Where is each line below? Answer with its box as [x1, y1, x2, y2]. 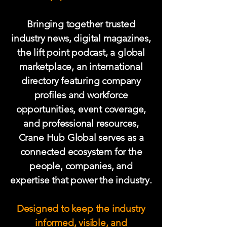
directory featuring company [21, 75, 141, 87]
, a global [105, 47, 145, 58]
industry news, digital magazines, [11, 32, 151, 44]
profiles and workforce [34, 89, 128, 101]
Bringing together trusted [27, 18, 135, 30]
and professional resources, [23, 118, 139, 129]
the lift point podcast [17, 47, 105, 58]
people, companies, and [29, 160, 133, 172]
